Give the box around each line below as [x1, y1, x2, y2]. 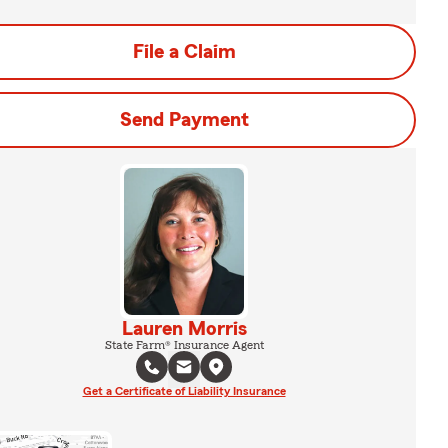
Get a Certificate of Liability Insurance [82, 384, 286, 397]
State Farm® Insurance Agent [104, 338, 264, 351]
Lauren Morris [121, 318, 247, 339]
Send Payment [119, 110, 249, 130]
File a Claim [132, 42, 236, 62]
